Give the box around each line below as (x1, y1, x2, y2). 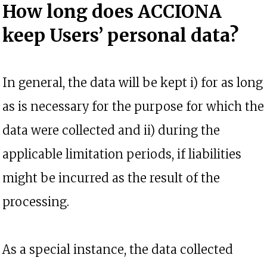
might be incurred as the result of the (2, 170, 220, 185)
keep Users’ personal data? (2, 24, 238, 46)
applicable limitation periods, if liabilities (2, 147, 241, 162)
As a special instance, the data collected (2, 242, 233, 257)
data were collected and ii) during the (2, 123, 220, 138)
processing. (2, 194, 75, 209)
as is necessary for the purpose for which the (2, 99, 264, 114)
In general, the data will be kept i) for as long (2, 75, 263, 90)
